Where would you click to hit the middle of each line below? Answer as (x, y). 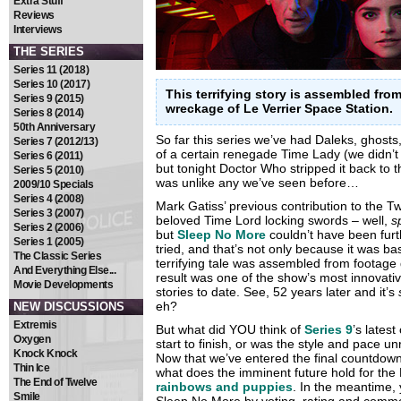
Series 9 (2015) (49, 98)
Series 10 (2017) (51, 84)
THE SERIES (49, 51)
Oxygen (32, 339)
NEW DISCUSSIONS (69, 307)
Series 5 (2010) (49, 170)
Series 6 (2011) (48, 156)
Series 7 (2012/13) (55, 141)
